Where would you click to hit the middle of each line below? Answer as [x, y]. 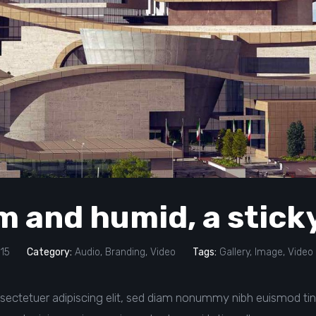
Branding [125, 252]
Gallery [235, 252]
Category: [49, 252]
